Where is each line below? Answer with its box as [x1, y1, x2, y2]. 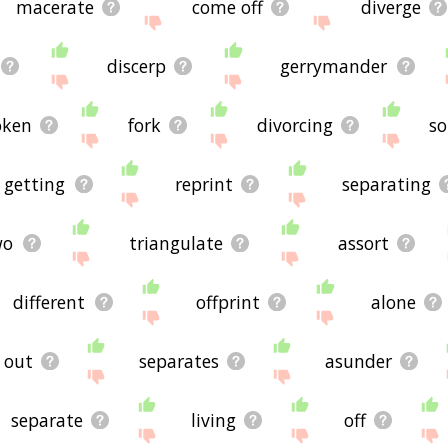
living [190, 407, 236, 432]
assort [337, 230, 389, 255]
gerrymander [280, 53, 388, 78]
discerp [107, 53, 167, 78]
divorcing [257, 112, 334, 137]
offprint [196, 289, 261, 314]
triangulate [128, 230, 223, 255]
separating [341, 171, 431, 196]
